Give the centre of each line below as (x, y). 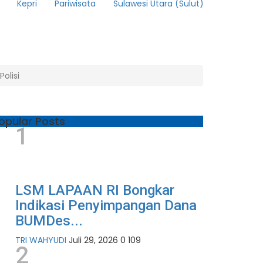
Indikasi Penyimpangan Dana (106, 206)
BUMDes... (49, 221)
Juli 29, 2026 (93, 240)
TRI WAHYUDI (41, 240)
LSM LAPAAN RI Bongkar (95, 190)
